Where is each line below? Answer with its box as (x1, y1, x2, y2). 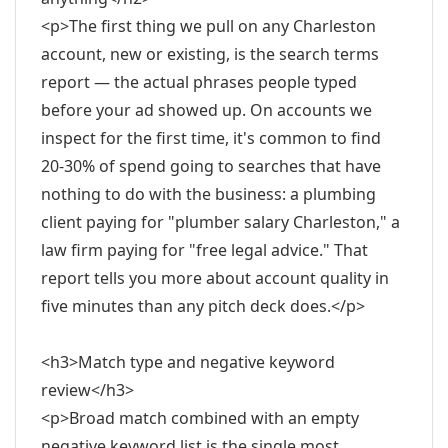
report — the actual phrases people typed (41, 71, 357, 93)
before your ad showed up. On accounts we (41, 99, 372, 121)
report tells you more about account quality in (41, 267, 389, 289)
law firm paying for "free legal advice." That (41, 239, 368, 261)
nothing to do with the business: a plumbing (41, 183, 376, 205)
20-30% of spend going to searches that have (41, 155, 381, 177)
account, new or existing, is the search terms (41, 43, 379, 65)
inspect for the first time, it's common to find (41, 127, 381, 149)
